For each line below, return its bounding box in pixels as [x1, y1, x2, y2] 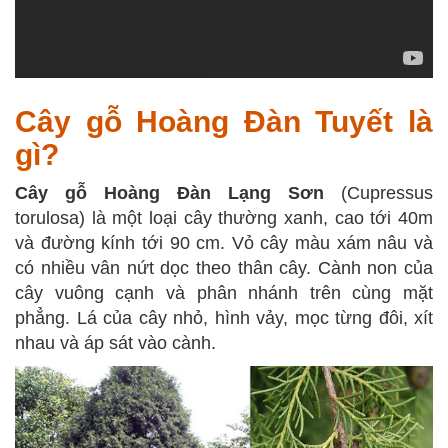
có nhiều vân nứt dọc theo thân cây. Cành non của [15, 258, 433, 279]
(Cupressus [324, 183, 433, 204]
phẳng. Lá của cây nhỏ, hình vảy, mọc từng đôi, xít [15, 308, 433, 329]
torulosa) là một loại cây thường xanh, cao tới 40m [15, 208, 433, 229]
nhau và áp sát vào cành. [15, 333, 216, 354]
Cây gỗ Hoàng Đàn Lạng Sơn [15, 183, 324, 204]
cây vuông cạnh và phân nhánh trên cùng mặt [15, 283, 433, 304]
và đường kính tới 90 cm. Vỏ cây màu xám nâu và [15, 233, 433, 254]
